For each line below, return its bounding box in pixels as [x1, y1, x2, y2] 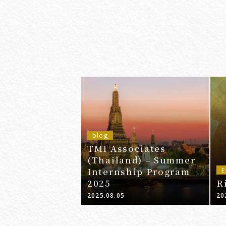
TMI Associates [87, 142, 166, 155]
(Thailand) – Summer [87, 153, 196, 166]
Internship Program [87, 165, 190, 178]
